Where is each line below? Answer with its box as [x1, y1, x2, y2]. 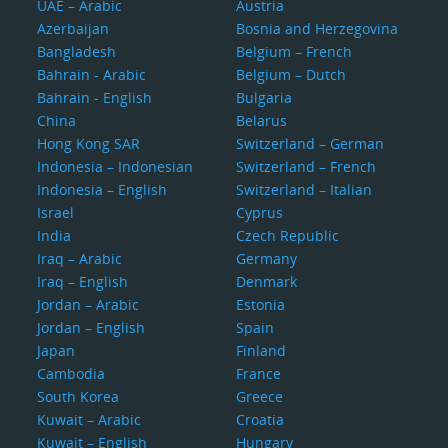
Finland [235, 341, 286, 360]
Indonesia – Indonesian [37, 157, 194, 176]
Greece [235, 387, 283, 406]
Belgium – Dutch [235, 65, 346, 84]
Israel [37, 203, 75, 222]
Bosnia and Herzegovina [235, 19, 398, 38]
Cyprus [235, 203, 283, 222]
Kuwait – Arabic [37, 410, 142, 429]
